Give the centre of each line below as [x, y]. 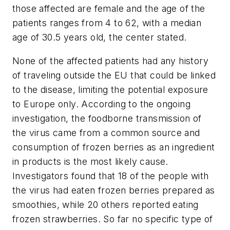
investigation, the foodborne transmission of [107, 118]
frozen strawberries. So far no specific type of [113, 219]
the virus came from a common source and [106, 132]
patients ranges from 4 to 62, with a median [107, 23]
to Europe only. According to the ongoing [101, 104]
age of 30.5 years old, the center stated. [100, 37]
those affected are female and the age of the [109, 9]
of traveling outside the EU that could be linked [114, 75]
